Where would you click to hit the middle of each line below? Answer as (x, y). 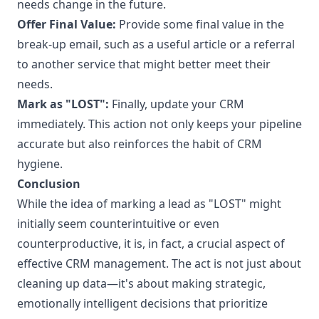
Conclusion (49, 184)
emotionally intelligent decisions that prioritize (142, 303)
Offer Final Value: (67, 24)
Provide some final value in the (200, 24)
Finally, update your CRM (177, 104)
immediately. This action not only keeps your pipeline (159, 124)
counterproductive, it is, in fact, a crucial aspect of (151, 244)
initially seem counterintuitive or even (118, 224)
